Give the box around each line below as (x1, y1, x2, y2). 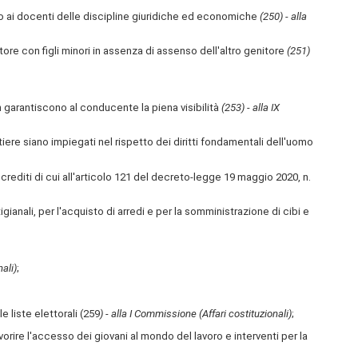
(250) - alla (259, 10, 307, 22)
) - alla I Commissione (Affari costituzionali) (99, 307, 292, 320)
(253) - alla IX (221, 101, 280, 114)
